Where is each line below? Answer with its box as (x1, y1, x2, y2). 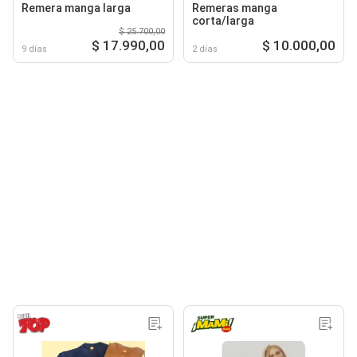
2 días (192, 43, 218, 54)
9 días (22, 43, 47, 54)
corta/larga (192, 14, 254, 27)
